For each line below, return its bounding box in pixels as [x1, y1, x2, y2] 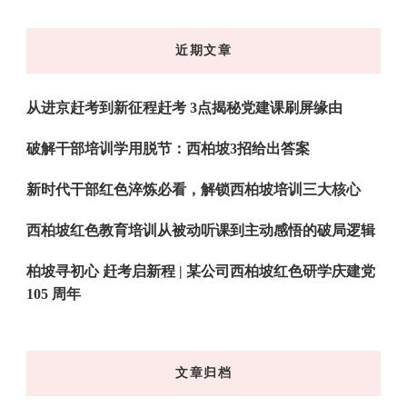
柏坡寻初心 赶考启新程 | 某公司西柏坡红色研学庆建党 [26, 263, 375, 280]
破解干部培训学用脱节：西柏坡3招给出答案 [26, 141, 310, 157]
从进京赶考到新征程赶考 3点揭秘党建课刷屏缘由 [26, 100, 342, 116]
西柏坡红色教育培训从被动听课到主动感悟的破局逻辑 [26, 223, 375, 239]
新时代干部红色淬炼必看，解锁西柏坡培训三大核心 [26, 182, 361, 198]
